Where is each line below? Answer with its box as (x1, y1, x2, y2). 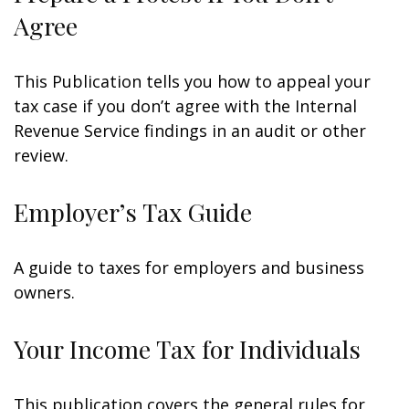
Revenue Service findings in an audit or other (14, 120, 366, 142)
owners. (14, 281, 75, 303)
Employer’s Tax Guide (14, 195, 252, 228)
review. (14, 144, 68, 166)
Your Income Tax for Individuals (14, 332, 361, 365)
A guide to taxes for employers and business (14, 257, 364, 278)
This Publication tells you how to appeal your (14, 70, 371, 92)
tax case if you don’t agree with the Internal (14, 95, 357, 117)
